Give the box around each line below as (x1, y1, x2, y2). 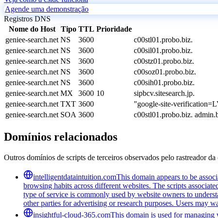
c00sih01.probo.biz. (134, 78, 195, 87)
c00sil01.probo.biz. (134, 46, 193, 54)
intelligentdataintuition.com (33, 172, 116, 181)
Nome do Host (8, 24, 55, 33)
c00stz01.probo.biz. (134, 56, 194, 65)
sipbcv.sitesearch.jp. (134, 89, 195, 97)
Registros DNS (4, 14, 51, 23)
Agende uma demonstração (5, 4, 89, 13)
